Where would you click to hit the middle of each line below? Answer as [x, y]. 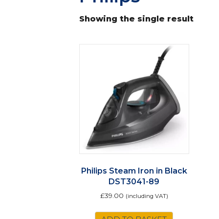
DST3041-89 [134, 182]
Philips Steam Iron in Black [134, 171]
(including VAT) [147, 196]
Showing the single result [136, 19]
